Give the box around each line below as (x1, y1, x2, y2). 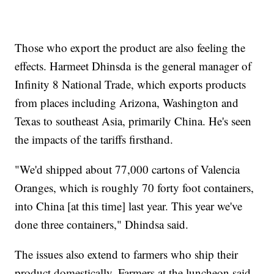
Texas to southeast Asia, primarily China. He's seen (15, 113, 252, 129)
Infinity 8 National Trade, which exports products (15, 76, 246, 92)
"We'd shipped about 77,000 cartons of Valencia (15, 161, 240, 177)
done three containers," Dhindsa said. (15, 217, 189, 232)
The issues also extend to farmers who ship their (15, 246, 239, 262)
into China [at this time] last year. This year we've (15, 198, 243, 214)
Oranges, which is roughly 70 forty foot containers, (15, 180, 254, 196)
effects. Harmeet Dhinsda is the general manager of (15, 58, 252, 74)
